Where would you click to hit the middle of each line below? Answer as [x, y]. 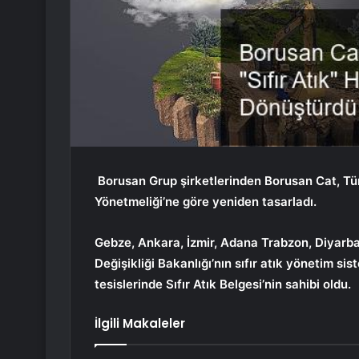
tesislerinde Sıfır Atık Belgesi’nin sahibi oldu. [223, 284]
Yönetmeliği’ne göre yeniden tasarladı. [206, 201]
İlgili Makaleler [140, 323]
